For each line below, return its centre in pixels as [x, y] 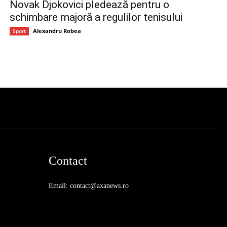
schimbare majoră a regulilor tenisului [96, 17]
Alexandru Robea [57, 31]
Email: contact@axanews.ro [88, 186]
